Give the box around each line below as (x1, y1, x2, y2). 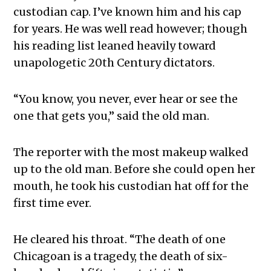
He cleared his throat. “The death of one (13, 232, 226, 247)
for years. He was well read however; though (13, 22, 248, 36)
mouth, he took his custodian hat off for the (13, 179, 249, 194)
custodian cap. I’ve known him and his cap (13, 5, 242, 19)
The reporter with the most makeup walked (13, 145, 249, 160)
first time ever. (13, 196, 92, 211)
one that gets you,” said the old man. (13, 109, 210, 123)
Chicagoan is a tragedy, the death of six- (13, 249, 229, 264)
